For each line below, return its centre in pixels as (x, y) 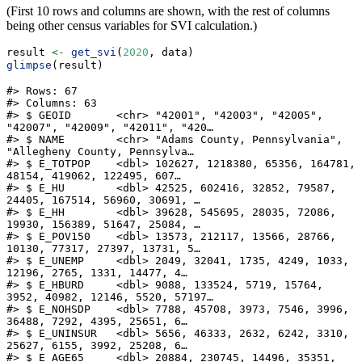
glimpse (29, 65)
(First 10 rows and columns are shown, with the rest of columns (168, 11)
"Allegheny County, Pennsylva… (100, 152)
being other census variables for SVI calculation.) (132, 26)
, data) (171, 53)
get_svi (94, 53)
